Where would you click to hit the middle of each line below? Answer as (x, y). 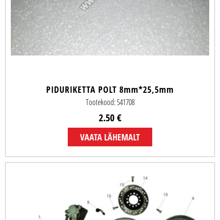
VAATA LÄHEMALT (110, 137)
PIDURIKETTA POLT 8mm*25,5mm (110, 90)
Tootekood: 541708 (110, 102)
